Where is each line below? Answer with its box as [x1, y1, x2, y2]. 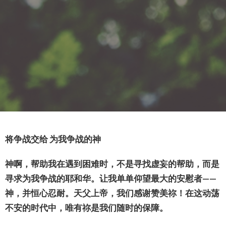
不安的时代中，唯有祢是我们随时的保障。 [5, 202, 168, 213]
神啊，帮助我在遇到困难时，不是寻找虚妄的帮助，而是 [5, 158, 219, 169]
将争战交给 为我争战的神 [5, 133, 101, 144]
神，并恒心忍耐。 [5, 187, 74, 198]
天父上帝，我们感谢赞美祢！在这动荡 [74, 187, 219, 198]
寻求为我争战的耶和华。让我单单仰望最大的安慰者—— [5, 173, 216, 184]
